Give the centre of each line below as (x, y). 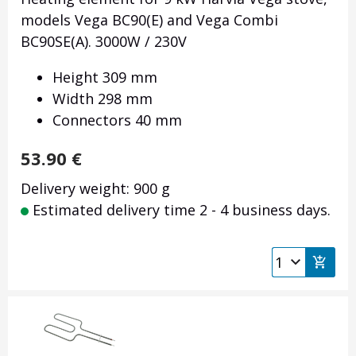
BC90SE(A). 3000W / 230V (104, 42)
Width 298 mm (103, 99)
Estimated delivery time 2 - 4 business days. (180, 210)
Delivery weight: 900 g (95, 189)
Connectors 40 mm (117, 120)
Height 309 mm (105, 77)
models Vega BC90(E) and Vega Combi (149, 20)
